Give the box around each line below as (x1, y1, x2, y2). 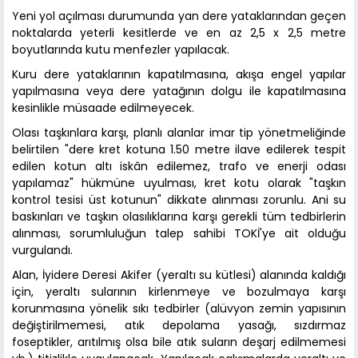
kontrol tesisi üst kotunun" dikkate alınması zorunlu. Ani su (12, 192, 346, 209)
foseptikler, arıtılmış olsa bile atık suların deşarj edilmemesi (12, 334, 346, 351)
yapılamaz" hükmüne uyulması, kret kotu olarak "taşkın (12, 175, 346, 192)
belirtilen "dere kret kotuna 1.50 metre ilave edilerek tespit (12, 141, 346, 158)
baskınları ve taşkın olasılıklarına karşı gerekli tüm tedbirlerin (12, 209, 346, 225)
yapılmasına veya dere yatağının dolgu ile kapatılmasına (12, 83, 346, 100)
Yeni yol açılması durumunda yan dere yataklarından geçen (12, 8, 346, 25)
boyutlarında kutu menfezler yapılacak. (12, 42, 229, 58)
